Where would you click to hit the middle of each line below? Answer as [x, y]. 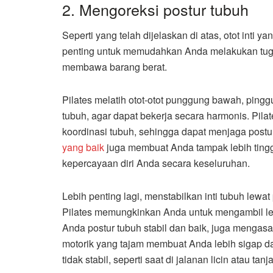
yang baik [83, 147]
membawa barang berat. [115, 67]
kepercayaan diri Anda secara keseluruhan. [156, 163]
